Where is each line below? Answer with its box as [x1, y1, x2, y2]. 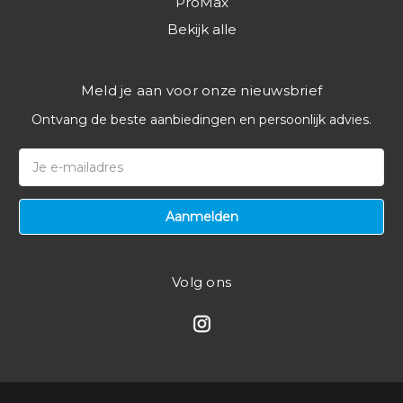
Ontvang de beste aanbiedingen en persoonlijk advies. [31, 112, 372, 129]
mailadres [19, 168, 79, 185]
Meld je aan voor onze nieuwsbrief [80, 82, 323, 100]
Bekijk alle [166, 21, 237, 39]
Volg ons [172, 273, 231, 291]
